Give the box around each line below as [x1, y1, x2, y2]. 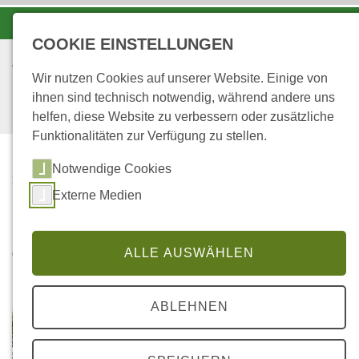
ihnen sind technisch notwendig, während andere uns [32, 91, 335, 104]
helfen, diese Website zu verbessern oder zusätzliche [32, 110, 334, 123]
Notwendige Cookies [52, 161, 171, 175]
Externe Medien [52, 188, 142, 202]
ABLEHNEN [150, 300, 228, 314]
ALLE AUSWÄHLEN [124, 245, 254, 260]
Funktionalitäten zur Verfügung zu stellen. [32, 129, 267, 143]
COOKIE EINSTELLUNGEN [32, 35, 233, 53]
